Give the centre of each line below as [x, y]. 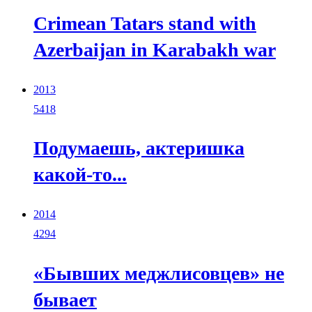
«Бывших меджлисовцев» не [159, 273]
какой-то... [80, 175]
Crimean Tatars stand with [145, 24]
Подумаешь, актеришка [139, 148]
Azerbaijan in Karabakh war [155, 50]
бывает [65, 299]
